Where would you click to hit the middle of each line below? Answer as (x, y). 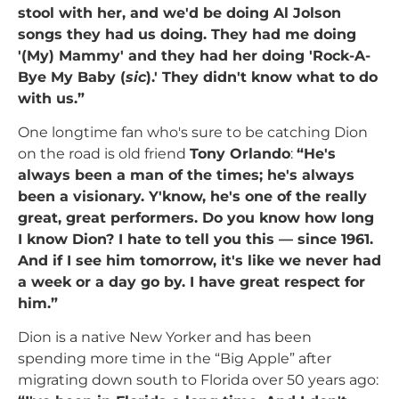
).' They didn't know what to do (262, 77)
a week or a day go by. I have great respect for (191, 282)
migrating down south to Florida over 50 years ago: (198, 380)
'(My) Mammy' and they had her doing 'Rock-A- (194, 55)
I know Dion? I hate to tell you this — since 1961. (195, 240)
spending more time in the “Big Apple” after (175, 359)
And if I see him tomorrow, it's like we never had (199, 261)
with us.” (51, 98)
